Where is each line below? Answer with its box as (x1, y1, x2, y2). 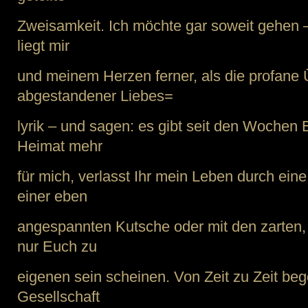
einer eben (17, 188, 87, 205)
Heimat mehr (17, 137, 102, 155)
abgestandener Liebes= (17, 87, 173, 104)
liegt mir (17, 37, 69, 54)
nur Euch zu (17, 238, 97, 255)
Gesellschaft (17, 288, 100, 305)
